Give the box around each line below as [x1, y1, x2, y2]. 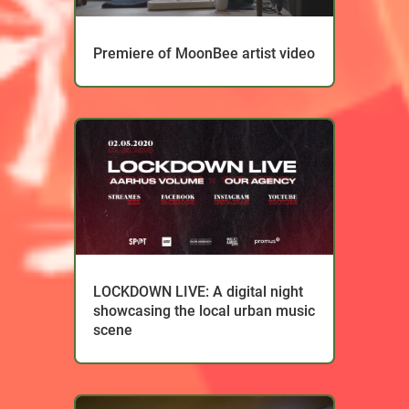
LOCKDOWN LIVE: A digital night [92, 283, 303, 301]
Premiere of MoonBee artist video [92, 45, 315, 63]
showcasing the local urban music [92, 302, 315, 320]
